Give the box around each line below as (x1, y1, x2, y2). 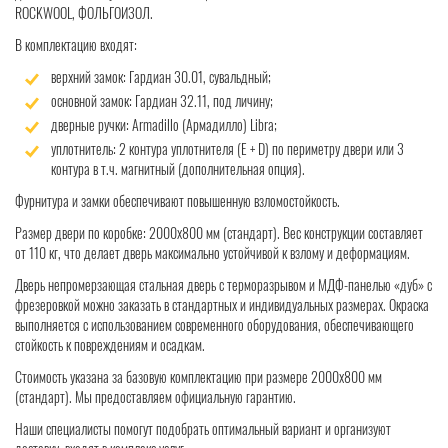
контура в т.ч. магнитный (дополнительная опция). (51, 158, 305, 180)
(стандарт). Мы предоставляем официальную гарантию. (15, 386, 296, 408)
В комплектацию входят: (15, 34, 137, 56)
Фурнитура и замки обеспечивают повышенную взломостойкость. (15, 190, 340, 212)
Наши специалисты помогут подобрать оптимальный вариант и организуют (15, 418, 391, 440)
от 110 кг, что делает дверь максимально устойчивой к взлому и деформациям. (15, 242, 410, 264)
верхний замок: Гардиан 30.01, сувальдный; (51, 66, 271, 88)
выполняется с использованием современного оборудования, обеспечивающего (15, 314, 414, 336)
